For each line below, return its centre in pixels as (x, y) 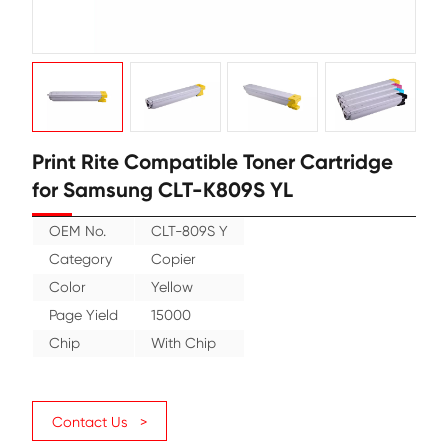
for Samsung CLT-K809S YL (203, 348)
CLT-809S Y (236, 400)
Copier (216, 435)
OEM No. (97, 400)
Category (100, 435)
